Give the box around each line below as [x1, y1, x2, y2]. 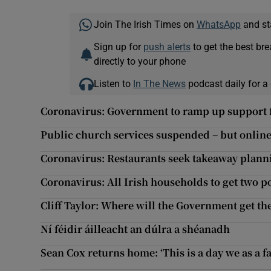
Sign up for [93, 42, 143, 52]
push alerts [143, 42, 191, 52]
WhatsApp [196, 19, 241, 30]
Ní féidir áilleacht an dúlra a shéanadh [41, 222, 230, 237]
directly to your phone [93, 56, 186, 67]
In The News [132, 79, 186, 89]
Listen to [93, 79, 133, 89]
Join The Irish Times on [93, 19, 197, 30]
